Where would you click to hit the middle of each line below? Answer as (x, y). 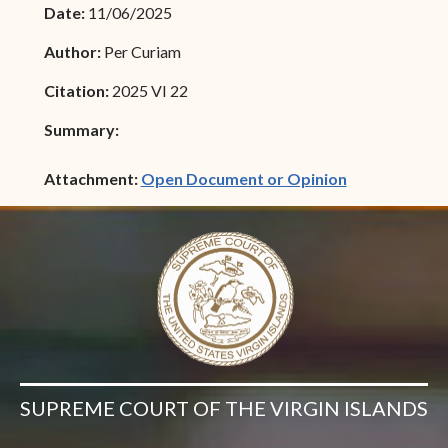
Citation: (77, 90)
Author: (73, 51)
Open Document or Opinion (243, 178)
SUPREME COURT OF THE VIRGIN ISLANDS (224, 408)
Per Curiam (142, 51)
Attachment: (92, 178)
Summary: (81, 129)
